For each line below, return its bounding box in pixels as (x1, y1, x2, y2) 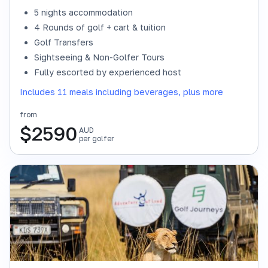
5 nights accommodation (34, 7, 133, 17)
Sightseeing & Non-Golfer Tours (34, 52, 165, 62)
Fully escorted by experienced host (34, 67, 181, 77)
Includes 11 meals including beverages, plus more (20, 87, 223, 97)
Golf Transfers (34, 37, 93, 47)
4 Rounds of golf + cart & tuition (34, 22, 166, 32)
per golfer (79, 134, 114, 143)
